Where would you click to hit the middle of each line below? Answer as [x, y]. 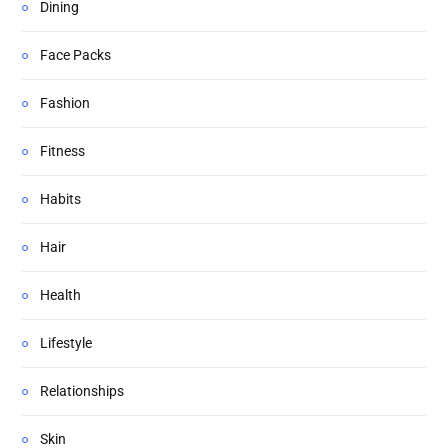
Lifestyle [66, 343]
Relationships [82, 391]
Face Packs [75, 55]
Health [60, 295]
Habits [60, 199]
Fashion [65, 103]
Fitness [62, 151]
